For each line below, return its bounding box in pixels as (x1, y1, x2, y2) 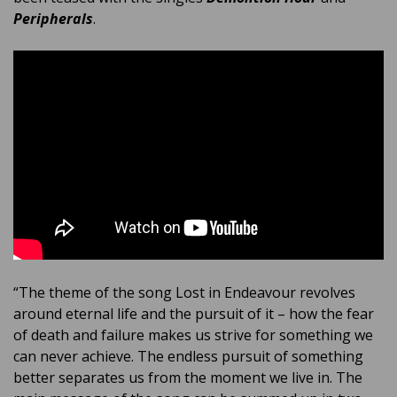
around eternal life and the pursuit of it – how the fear (13, 303, 374, 323)
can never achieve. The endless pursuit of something (13, 346, 363, 366)
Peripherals (13, 8, 93, 28)
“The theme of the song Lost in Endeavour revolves (13, 282, 355, 302)
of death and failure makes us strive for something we (13, 324, 373, 345)
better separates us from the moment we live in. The (13, 367, 362, 387)
